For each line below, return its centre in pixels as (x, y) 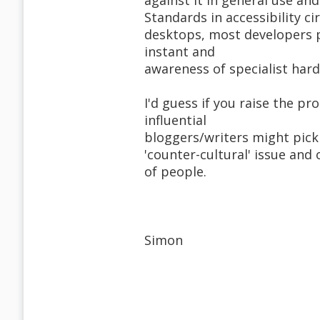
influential (175, 120)
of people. (175, 172)
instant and (180, 52)
